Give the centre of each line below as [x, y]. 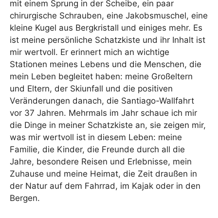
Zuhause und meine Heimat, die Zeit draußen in [103, 174]
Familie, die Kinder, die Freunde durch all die [97, 149]
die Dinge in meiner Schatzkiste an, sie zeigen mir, [108, 125]
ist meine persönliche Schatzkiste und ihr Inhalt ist [108, 40]
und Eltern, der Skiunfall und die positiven [91, 89]
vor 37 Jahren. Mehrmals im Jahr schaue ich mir [103, 113]
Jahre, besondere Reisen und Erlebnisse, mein [101, 162]
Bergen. [25, 198]
